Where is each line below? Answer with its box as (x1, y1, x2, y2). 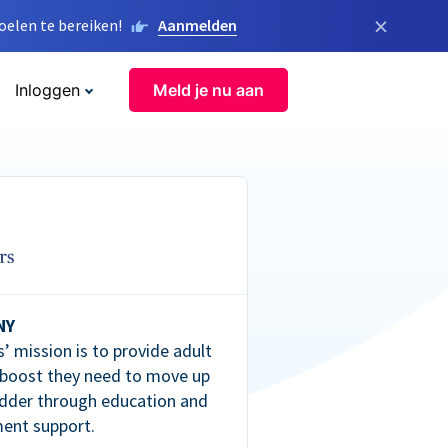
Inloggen (15, 80, 80, 101)
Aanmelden (158, 15, 237, 35)
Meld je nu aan (153, 80, 264, 101)
